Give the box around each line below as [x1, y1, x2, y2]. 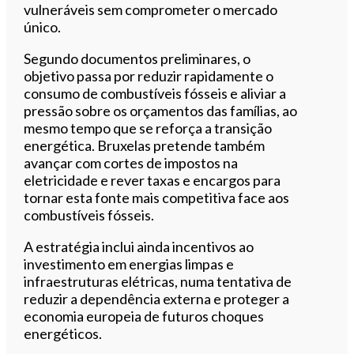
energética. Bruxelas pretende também [24, 136, 265, 154]
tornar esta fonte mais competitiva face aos [24, 188, 290, 206]
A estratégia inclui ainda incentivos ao [24, 237, 254, 255]
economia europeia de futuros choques [24, 307, 265, 325]
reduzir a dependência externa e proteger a [24, 289, 290, 307]
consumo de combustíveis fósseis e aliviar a [24, 84, 287, 102]
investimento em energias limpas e [24, 254, 235, 273]
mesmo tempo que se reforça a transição [24, 119, 273, 137]
